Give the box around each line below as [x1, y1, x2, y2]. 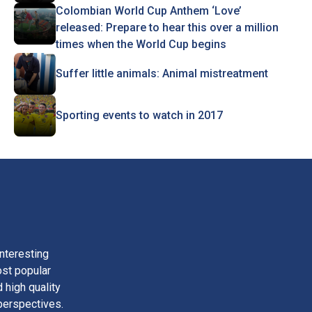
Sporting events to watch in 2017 [55, 109, 223, 122]
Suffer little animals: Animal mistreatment [55, 67, 268, 80]
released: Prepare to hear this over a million [55, 21, 279, 34]
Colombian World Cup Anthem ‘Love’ [55, 4, 242, 17]
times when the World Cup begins [55, 38, 226, 51]
